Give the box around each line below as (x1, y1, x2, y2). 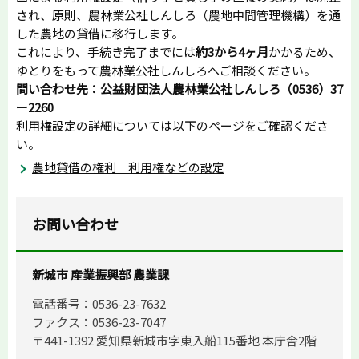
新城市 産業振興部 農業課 (32, 265, 169, 283)
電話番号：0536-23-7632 (32, 294, 166, 312)
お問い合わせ (32, 212, 119, 234)
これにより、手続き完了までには (16, 42, 196, 60)
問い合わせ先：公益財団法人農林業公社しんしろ (16, 79, 280, 97)
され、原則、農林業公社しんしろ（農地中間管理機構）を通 (16, 6, 341, 23)
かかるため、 (268, 42, 341, 60)
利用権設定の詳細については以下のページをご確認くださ (16, 116, 329, 134)
